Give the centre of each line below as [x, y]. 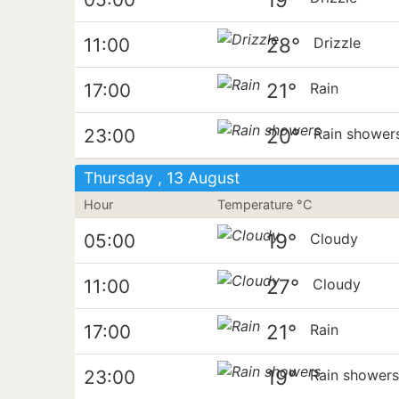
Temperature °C [265, 204]
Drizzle [338, 43]
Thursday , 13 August [162, 178]
